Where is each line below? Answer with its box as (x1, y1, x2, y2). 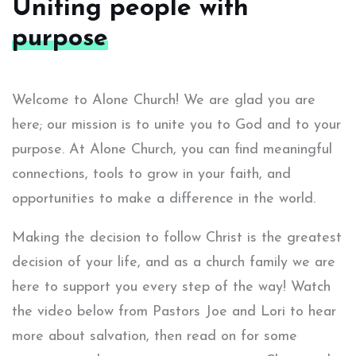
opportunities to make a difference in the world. (12, 192, 315, 207)
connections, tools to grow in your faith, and (12, 167, 291, 183)
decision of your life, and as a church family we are (12, 255, 335, 271)
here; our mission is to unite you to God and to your (12, 118, 341, 133)
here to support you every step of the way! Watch (12, 280, 331, 296)
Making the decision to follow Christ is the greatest (12, 230, 342, 246)
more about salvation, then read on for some (12, 329, 297, 345)
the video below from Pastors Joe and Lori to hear (12, 304, 336, 320)
